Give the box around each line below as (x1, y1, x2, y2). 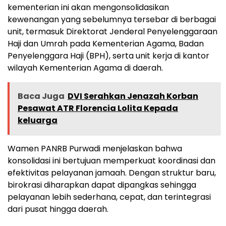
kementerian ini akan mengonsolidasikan (8, 1, 169, 13)
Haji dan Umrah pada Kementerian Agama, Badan (8, 37, 204, 49)
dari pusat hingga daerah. (8, 203, 108, 215)
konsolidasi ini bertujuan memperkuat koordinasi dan (8, 154, 215, 166)
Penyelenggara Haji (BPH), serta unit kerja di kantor (8, 49, 209, 62)
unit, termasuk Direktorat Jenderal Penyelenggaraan (8, 25, 217, 37)
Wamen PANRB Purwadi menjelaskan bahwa (8, 142, 182, 154)
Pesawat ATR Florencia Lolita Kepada (18, 102, 178, 114)
